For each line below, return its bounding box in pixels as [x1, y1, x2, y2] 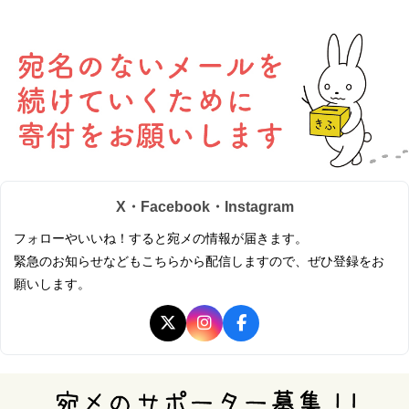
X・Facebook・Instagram [115, 198, 294, 215]
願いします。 [14, 276, 90, 291]
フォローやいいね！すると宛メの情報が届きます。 [14, 230, 308, 246]
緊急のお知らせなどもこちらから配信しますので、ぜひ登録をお [14, 253, 384, 268]
